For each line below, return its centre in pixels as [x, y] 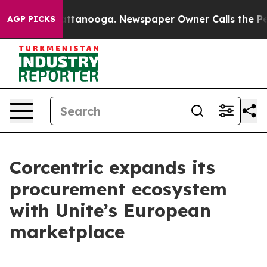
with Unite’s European [110, 210]
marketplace [67, 232]
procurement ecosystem [118, 189]
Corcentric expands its [112, 167]
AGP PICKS [31, 19]
